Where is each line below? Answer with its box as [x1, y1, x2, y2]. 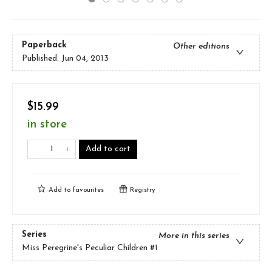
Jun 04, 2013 [61, 54, 109, 64]
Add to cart [86, 144, 131, 154]
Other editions [173, 42, 229, 52]
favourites [73, 187, 104, 194]
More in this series [158, 231, 229, 241]
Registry [127, 187, 155, 194]
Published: [22, 54, 61, 64]
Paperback [22, 41, 67, 50]
